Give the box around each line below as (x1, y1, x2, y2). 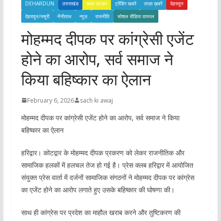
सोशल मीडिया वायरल (117, 12, 154, 20)
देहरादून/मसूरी (25, 12, 49, 20)
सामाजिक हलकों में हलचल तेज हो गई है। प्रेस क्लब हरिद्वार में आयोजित (21, 160, 193, 170)
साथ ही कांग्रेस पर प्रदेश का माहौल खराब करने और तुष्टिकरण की (21, 207, 181, 217)
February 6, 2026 (27, 96, 74, 105)
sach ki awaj (79, 96, 113, 105)
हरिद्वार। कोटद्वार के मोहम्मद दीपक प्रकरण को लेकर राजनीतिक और (21, 147, 184, 157)
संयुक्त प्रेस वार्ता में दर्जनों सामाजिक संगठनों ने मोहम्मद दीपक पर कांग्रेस (21, 172, 194, 182)
